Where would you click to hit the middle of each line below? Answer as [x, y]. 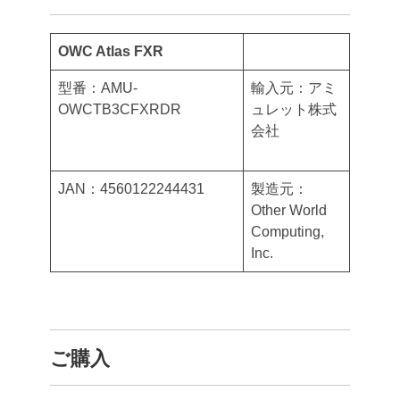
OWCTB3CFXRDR [141, 109]
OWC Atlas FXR [111, 51]
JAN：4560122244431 [131, 188]
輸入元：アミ [294, 87]
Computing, [287, 231]
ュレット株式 [294, 109]
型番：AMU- [98, 87]
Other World [289, 210]
